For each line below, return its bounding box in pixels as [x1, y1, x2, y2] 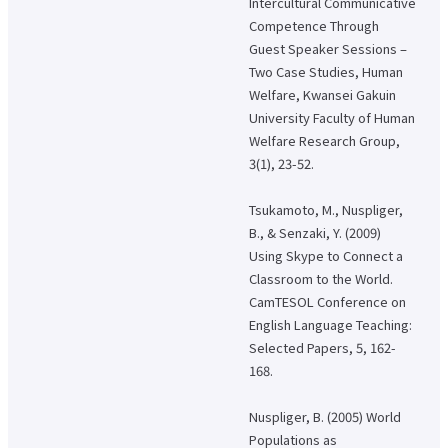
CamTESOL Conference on [249, 291, 406, 311]
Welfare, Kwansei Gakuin [249, 84, 396, 104]
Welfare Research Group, [249, 130, 400, 150]
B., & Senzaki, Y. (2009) [249, 222, 381, 242]
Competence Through [249, 15, 379, 35]
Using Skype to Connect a [249, 245, 403, 265]
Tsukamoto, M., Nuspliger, [249, 199, 403, 219]
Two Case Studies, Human [249, 61, 403, 81]
